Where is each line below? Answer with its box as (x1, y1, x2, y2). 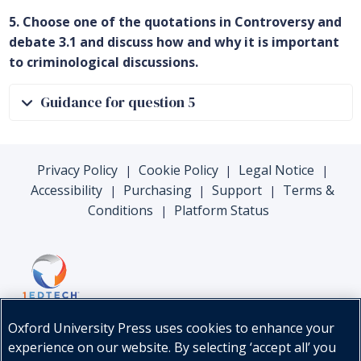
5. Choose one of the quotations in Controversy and (8, 13, 342, 31)
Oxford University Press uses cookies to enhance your (8, 319, 334, 337)
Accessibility (30, 181, 102, 200)
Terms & (283, 181, 335, 200)
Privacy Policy (36, 161, 118, 180)
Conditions (88, 201, 154, 220)
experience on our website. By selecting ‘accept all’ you (8, 338, 336, 356)
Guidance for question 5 (39, 93, 195, 113)
